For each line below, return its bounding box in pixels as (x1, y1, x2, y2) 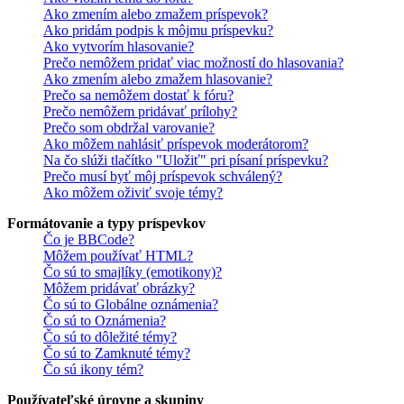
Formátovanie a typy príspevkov (7, 215, 206, 231)
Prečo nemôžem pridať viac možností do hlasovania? (43, 54, 344, 70)
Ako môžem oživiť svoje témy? (43, 184, 223, 200)
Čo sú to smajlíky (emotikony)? (43, 263, 222, 280)
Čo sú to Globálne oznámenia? (43, 296, 218, 312)
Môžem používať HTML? (43, 247, 193, 263)
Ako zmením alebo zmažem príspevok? (43, 5, 268, 22)
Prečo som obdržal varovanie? (43, 119, 215, 135)
